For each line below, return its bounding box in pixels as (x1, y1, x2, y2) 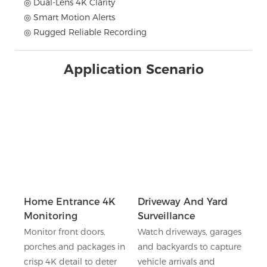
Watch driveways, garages (137, 226, 241, 237)
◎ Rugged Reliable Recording (24, 26, 147, 38)
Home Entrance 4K (24, 195, 115, 207)
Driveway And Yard (137, 195, 228, 207)
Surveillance (137, 210, 195, 222)
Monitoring (24, 210, 77, 222)
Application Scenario (63, 61, 204, 78)
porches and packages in (24, 241, 125, 252)
